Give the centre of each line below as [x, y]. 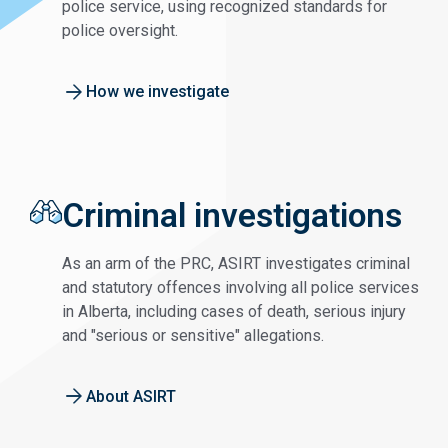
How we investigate [157, 92]
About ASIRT [131, 396]
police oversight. [120, 31]
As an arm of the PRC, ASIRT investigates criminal [236, 263]
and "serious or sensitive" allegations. [193, 335]
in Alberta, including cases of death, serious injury [234, 311]
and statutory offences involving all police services [240, 287]
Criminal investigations [232, 215]
